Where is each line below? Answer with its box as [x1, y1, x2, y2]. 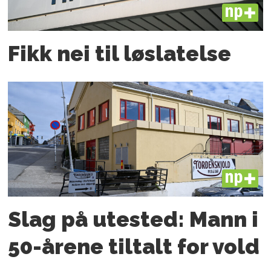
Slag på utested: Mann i [8, 206, 259, 232]
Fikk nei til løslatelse [8, 41, 232, 67]
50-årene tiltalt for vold [8, 233, 260, 259]
